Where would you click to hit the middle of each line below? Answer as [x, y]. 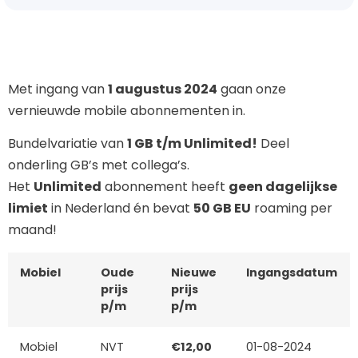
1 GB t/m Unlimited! [192, 144]
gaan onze [252, 89]
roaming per [292, 209]
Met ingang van [58, 89]
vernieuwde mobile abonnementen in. [127, 110]
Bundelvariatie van [68, 144]
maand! [32, 230]
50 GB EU [222, 209]
